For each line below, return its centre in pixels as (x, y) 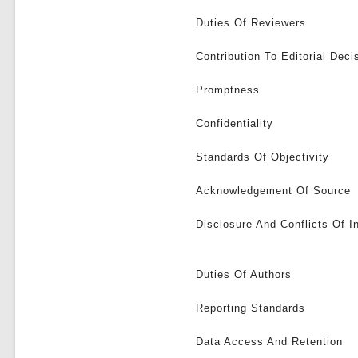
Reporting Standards (251, 308)
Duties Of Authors (244, 274)
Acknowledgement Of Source (274, 191)
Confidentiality (235, 123)
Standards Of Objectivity (263, 157)
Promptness (228, 90)
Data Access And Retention (270, 342)
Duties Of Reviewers (251, 23)
